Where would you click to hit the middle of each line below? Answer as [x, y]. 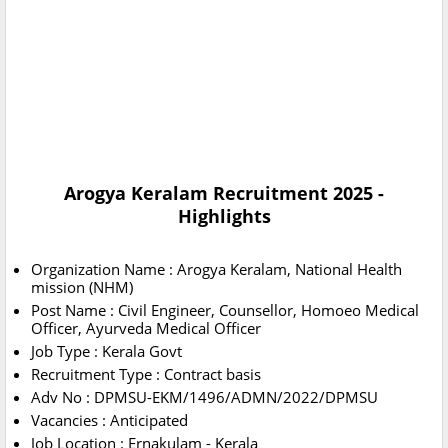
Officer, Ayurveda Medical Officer [146, 328]
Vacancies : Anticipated [109, 420]
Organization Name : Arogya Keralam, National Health [216, 269]
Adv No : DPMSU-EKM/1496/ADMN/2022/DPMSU [204, 397]
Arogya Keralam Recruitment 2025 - [224, 193]
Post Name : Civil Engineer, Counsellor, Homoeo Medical [225, 310]
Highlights [224, 216]
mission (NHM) [82, 287]
